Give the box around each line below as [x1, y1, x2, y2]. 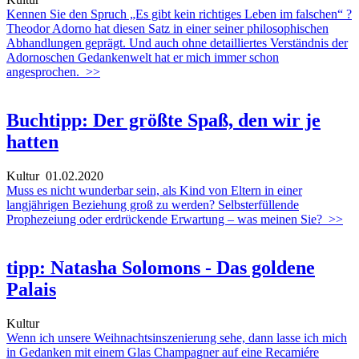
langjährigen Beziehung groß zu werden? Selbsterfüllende [6, 197, 299, 212]
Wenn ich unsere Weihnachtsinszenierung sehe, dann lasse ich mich [6, 330, 347, 345]
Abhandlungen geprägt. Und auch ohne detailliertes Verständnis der [6, 36, 348, 50]
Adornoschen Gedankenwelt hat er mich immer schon [6, 50, 279, 65]
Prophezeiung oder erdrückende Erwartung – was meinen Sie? [6, 212, 322, 226]
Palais [6, 278, 56, 300]
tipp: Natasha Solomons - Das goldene [6, 256, 315, 278]
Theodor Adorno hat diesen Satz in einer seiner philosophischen [6, 22, 329, 36]
